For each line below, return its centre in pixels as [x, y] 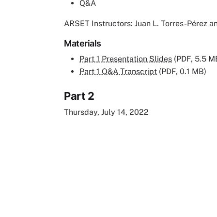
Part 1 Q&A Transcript [118, 71]
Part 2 [79, 96]
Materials [83, 43]
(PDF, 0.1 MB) [182, 71]
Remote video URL [104, 137]
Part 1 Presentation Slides [126, 59]
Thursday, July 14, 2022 [106, 112]
